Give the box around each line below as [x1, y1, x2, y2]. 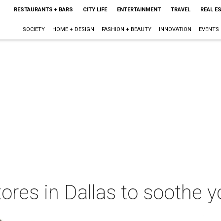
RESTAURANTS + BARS [13, 6, 73, 13]
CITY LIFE [82, 6, 107, 13]
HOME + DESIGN [52, 26, 94, 33]
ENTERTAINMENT [116, 6, 161, 13]
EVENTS [198, 26, 219, 33]
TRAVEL [170, 6, 190, 13]
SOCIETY [22, 26, 45, 33]
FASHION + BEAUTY [101, 26, 151, 33]
